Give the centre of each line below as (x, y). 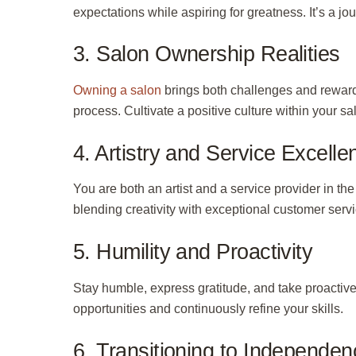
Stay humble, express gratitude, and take (189, 288)
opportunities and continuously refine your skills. (208, 308)
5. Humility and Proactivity (193, 252)
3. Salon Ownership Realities (207, 54)
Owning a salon (117, 90)
